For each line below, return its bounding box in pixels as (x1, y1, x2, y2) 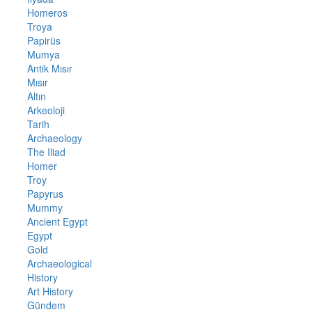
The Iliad (26, 144, 65, 159)
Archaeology (26, 130, 82, 145)
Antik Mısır (26, 61, 72, 75)
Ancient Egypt (26, 214, 88, 228)
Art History (26, 283, 73, 298)
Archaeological (26, 256, 92, 270)
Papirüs (26, 33, 61, 47)
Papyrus (26, 186, 63, 201)
